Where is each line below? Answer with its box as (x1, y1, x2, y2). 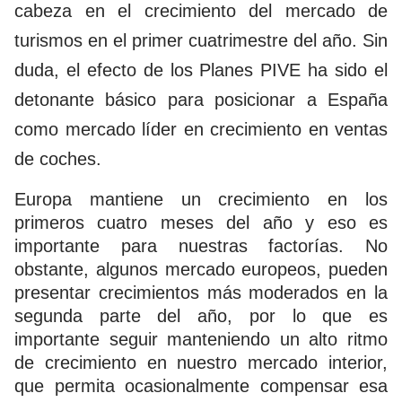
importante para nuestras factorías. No (14, 235, 388, 256)
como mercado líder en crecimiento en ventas (14, 119, 388, 140)
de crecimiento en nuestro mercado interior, (14, 352, 388, 372)
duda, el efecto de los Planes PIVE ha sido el (14, 60, 388, 81)
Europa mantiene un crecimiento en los (14, 188, 388, 209)
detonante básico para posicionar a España (14, 90, 388, 110)
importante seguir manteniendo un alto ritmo (14, 328, 388, 349)
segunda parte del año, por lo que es (14, 305, 388, 326)
